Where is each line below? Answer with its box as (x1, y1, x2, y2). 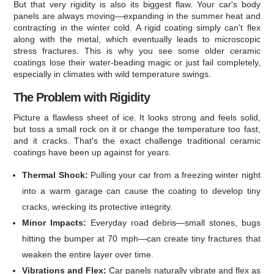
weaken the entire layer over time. (22, 250, 154, 260)
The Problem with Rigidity (13, 91, 150, 105)
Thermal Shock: (22, 170, 88, 180)
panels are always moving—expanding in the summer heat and (13, 11, 261, 21)
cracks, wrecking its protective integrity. (22, 202, 173, 212)
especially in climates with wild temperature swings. (13, 69, 212, 80)
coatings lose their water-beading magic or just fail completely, (13, 57, 261, 68)
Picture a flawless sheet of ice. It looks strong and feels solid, (13, 113, 261, 123)
